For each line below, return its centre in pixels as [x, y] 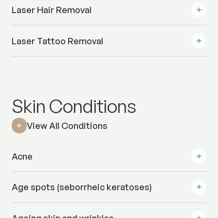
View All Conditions [67, 125]
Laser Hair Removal [51, 9]
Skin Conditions [74, 106]
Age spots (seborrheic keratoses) [82, 187]
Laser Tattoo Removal [57, 41]
